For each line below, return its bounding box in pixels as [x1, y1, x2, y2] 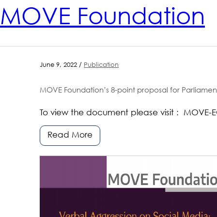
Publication [84, 62, 119, 68]
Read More [47, 131, 93, 139]
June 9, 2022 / [40, 62, 84, 68]
